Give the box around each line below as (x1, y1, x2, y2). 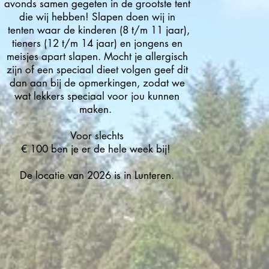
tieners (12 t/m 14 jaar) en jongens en (11, 37, 183, 50)
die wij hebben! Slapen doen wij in (19, 10, 175, 23)
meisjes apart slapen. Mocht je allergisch (6, 50, 188, 63)
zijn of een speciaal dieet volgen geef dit (6, 63, 188, 76)
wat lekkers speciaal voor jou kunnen (14, 89, 180, 103)
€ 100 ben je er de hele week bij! (20, 142, 174, 156)
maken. (79, 103, 115, 116)
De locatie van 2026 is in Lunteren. (20, 169, 174, 182)
